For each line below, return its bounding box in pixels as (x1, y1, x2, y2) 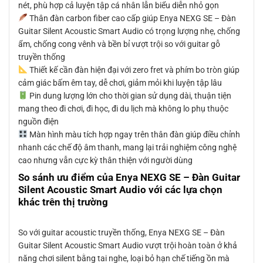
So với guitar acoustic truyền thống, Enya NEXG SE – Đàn (18, 228, 225, 238)
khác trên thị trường (18, 195, 108, 208)
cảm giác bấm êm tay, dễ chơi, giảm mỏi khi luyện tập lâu (18, 77, 222, 87)
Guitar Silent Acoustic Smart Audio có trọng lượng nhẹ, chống (18, 26, 240, 36)
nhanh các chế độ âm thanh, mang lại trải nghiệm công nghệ (18, 142, 237, 152)
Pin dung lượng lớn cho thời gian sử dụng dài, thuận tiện (27, 90, 231, 100)
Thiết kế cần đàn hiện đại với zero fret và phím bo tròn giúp (27, 65, 240, 75)
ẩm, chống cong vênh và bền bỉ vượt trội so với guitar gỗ (18, 39, 220, 49)
